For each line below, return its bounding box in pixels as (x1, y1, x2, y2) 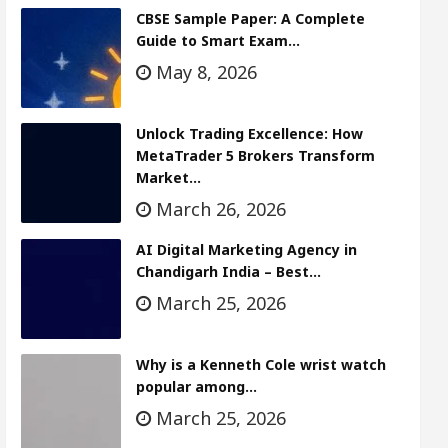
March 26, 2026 (150, 197, 286, 222)
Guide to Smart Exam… (135, 31, 300, 51)
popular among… (135, 377, 257, 397)
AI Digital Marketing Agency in (135, 240, 357, 260)
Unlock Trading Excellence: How (135, 124, 363, 144)
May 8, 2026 (150, 60, 257, 85)
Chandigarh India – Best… (135, 262, 321, 282)
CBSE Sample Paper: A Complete (135, 9, 365, 29)
